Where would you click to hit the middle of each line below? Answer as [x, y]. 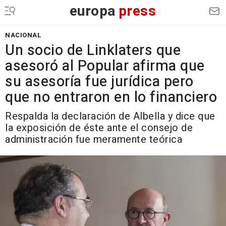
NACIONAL [23, 35]
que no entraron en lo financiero [111, 97]
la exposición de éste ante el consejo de [99, 128]
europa [93, 11]
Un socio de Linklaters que [93, 50]
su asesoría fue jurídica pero [99, 82]
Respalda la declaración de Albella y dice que [110, 116]
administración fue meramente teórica [94, 139]
